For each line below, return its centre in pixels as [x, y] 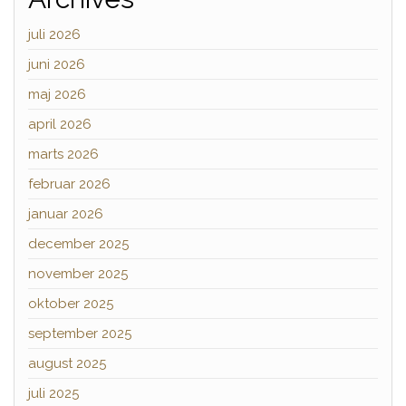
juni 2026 [57, 64]
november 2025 [78, 273]
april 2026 [60, 124]
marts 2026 [63, 154]
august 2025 [67, 363]
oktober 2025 [71, 303]
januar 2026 [66, 213]
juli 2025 [53, 393]
